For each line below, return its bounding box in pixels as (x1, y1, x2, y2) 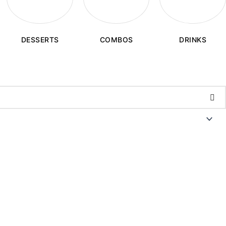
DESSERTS (21, 35, 59, 44)
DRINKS (179, 35, 207, 44)
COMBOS (99, 35, 133, 44)
